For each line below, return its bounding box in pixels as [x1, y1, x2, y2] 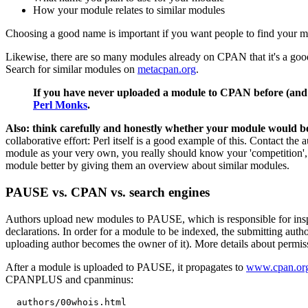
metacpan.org [137, 63, 196, 76]
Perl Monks [33, 99, 87, 111]
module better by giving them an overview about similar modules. [5, 159, 289, 172]
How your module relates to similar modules [33, 4, 225, 16]
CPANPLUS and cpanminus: [5, 273, 133, 285]
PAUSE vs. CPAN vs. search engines [5, 184, 210, 199]
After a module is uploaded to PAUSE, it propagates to [5, 261, 246, 273]
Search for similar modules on [5, 63, 137, 76]
